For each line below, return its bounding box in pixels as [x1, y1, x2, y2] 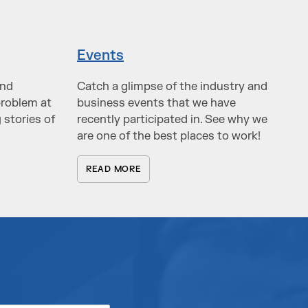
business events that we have [77, 95, 236, 110]
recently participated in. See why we [77, 111, 267, 126]
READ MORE [86, 164, 142, 175]
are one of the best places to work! [77, 128, 261, 143]
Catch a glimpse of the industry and [77, 78, 267, 93]
